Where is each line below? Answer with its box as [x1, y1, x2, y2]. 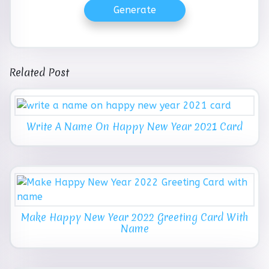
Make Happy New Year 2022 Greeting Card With [21, 210, 248, 225]
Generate [113, 4, 156, 16]
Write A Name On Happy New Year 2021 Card [26, 119, 243, 133]
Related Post [9, 65, 69, 79]
